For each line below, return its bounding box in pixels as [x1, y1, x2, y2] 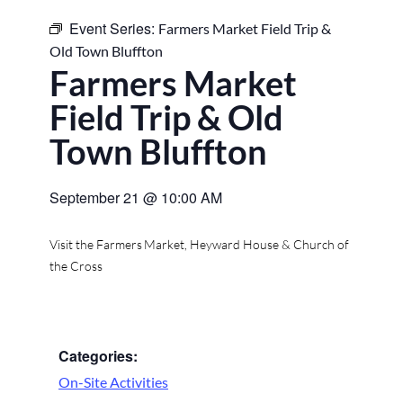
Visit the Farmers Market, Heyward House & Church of [49, 237, 349, 253]
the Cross [49, 258, 103, 274]
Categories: [58, 345, 138, 366]
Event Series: [69, 18, 158, 40]
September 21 [49, 187, 139, 209]
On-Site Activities [58, 372, 168, 390]
